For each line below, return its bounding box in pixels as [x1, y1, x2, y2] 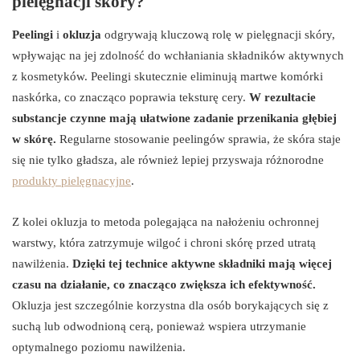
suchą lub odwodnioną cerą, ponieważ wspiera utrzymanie [12, 320, 306, 333]
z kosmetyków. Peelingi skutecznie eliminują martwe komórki [12, 70, 323, 84]
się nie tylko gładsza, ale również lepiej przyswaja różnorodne [12, 153, 324, 167]
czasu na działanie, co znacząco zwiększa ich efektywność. [12, 278, 316, 292]
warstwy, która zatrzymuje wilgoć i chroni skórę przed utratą [12, 236, 316, 250]
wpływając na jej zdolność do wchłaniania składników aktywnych [12, 49, 344, 63]
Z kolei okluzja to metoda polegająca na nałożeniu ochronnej [12, 215, 319, 229]
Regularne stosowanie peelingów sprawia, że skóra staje [56, 133, 341, 146]
